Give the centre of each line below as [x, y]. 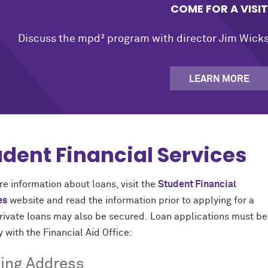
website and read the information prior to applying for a [131, 201]
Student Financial [197, 185]
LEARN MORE [219, 79]
